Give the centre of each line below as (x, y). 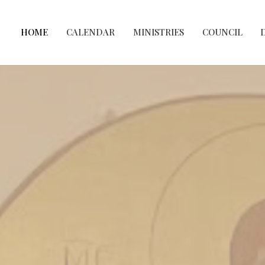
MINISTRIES (158, 32)
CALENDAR (91, 32)
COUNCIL (222, 32)
